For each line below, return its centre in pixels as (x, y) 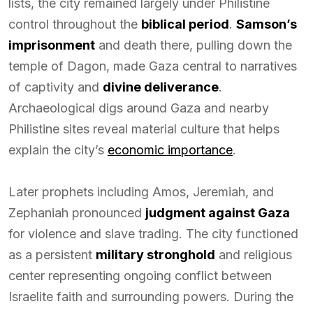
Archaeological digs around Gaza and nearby (139, 108)
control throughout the (75, 24)
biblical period (185, 24)
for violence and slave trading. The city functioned (153, 233)
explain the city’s (58, 150)
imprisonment (52, 45)
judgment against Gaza (218, 212)
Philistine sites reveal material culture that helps (144, 129)
